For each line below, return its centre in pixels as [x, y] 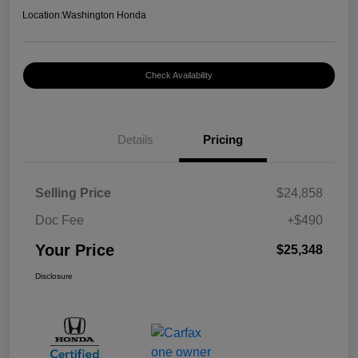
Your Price [75, 250]
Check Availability [179, 75]
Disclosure [54, 276]
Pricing [223, 139]
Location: [42, 15]
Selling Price [73, 193]
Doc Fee [60, 220]
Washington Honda [104, 15]
